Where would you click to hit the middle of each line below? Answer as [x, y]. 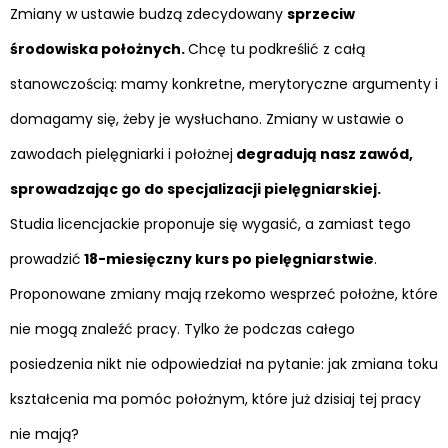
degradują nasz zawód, [323, 154]
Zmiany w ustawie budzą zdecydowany [148, 14]
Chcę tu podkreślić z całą [276, 49]
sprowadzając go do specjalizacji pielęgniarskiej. [195, 189]
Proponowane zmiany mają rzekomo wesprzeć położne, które [224, 294]
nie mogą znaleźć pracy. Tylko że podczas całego [182, 329]
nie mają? [44, 434]
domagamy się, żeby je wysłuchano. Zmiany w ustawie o [207, 119]
